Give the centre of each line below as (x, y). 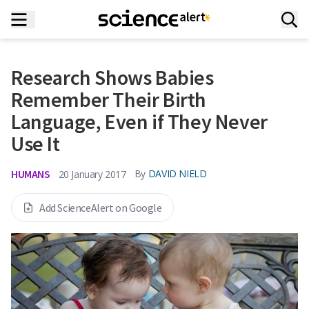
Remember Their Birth (109, 99)
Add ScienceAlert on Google (101, 208)
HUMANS (31, 174)
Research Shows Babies (112, 77)
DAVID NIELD (177, 173)
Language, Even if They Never (139, 121)
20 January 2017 (92, 174)
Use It (36, 143)
